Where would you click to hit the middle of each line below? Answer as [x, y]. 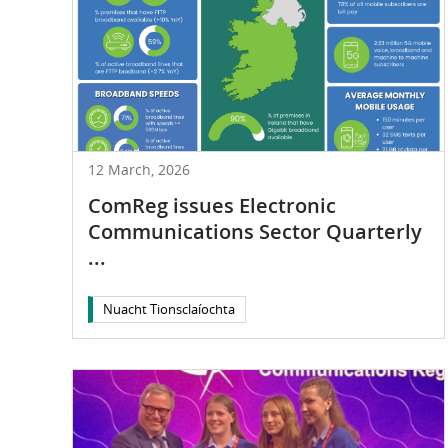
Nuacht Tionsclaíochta [169, 308]
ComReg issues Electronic [212, 205]
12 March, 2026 [139, 169]
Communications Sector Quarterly [255, 231]
